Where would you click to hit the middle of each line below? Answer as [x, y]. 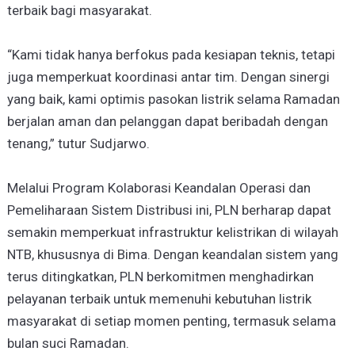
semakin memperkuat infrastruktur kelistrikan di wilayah [172, 232]
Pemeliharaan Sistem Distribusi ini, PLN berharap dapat [169, 210]
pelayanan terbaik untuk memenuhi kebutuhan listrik [159, 298]
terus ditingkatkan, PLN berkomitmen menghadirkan [160, 276]
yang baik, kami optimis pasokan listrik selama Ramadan [173, 99]
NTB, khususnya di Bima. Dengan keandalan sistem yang [172, 254]
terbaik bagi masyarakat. [79, 10]
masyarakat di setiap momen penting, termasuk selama [171, 321]
